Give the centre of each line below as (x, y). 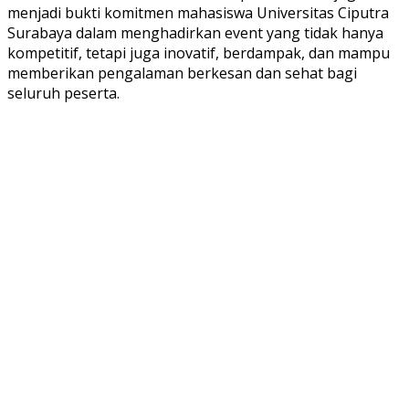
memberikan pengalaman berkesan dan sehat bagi (182, 73)
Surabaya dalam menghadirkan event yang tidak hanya (195, 32)
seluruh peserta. (63, 93)
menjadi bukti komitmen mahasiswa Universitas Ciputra (198, 12)
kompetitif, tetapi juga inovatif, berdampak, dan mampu (199, 52)
